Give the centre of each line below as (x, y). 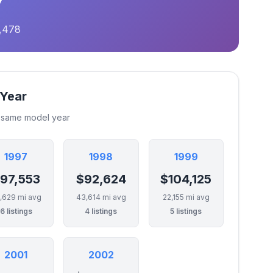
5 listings (186, 211)
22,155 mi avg (186, 197)
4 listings (101, 211)
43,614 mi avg (101, 197)
